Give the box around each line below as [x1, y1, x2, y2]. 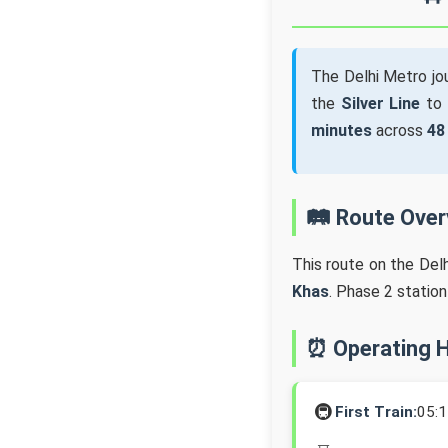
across [372, 121, 427, 140]
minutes [311, 121, 372, 140]
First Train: [335, 402, 417, 421]
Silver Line [340, 94, 421, 113]
